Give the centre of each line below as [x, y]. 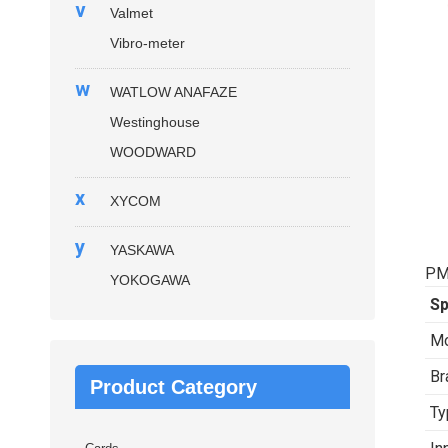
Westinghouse [155, 122]
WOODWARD [153, 152]
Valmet [131, 13]
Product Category [173, 387]
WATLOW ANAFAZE [173, 92]
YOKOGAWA [150, 280]
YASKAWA [142, 250]
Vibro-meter [147, 43]
